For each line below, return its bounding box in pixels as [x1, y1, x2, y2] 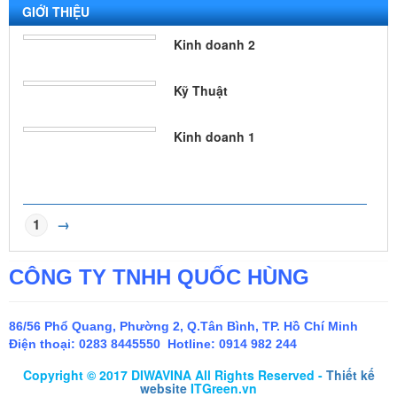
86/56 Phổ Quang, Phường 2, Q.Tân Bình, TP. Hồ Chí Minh [9, 318, 358, 333]
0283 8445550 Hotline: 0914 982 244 [79, 336, 297, 351]
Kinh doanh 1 [174, 127, 255, 145]
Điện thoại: [9, 336, 79, 351]
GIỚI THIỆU [22, 2, 90, 20]
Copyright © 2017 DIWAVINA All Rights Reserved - [22, 365, 326, 384]
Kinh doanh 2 [174, 35, 255, 53]
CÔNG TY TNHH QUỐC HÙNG [9, 264, 309, 289]
